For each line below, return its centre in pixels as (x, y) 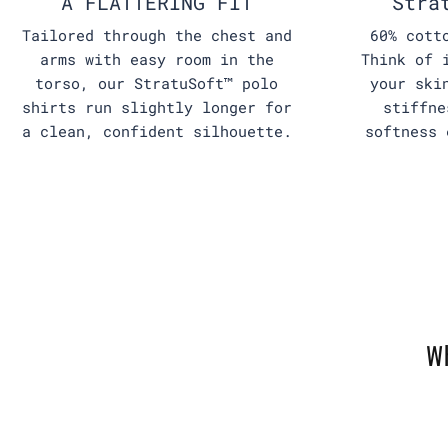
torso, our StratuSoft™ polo (157, 83)
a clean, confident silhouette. (156, 131)
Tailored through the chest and (156, 35)
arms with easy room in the (156, 59)
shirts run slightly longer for (156, 107)
